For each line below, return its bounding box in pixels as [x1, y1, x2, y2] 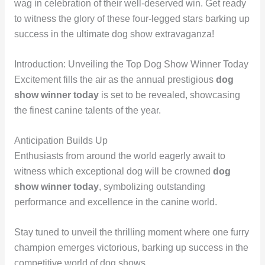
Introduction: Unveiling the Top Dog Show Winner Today [14, 59, 248, 70]
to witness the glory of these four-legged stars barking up [14, 14, 250, 24]
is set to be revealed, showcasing [98, 90, 240, 101]
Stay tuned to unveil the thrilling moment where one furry [14, 227, 249, 237]
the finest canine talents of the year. [14, 105, 161, 116]
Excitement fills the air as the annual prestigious [14, 75, 216, 85]
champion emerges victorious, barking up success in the [14, 242, 248, 253]
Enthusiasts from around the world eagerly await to [14, 150, 225, 161]
